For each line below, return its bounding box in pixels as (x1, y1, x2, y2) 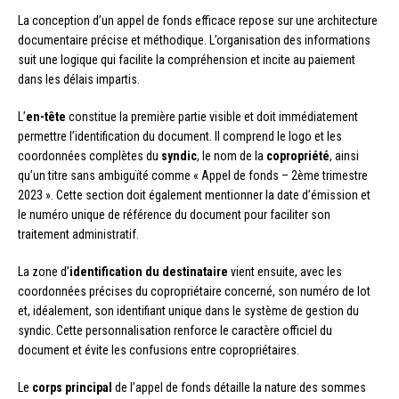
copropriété (266, 149, 330, 164)
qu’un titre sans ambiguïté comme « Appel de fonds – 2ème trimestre (18, 168, 368, 183)
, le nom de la (197, 149, 266, 164)
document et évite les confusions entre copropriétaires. (18, 343, 299, 358)
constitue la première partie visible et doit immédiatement (66, 110, 358, 125)
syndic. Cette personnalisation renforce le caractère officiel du (18, 323, 332, 338)
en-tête (26, 110, 66, 125)
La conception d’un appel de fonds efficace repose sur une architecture (18, 13, 378, 28)
